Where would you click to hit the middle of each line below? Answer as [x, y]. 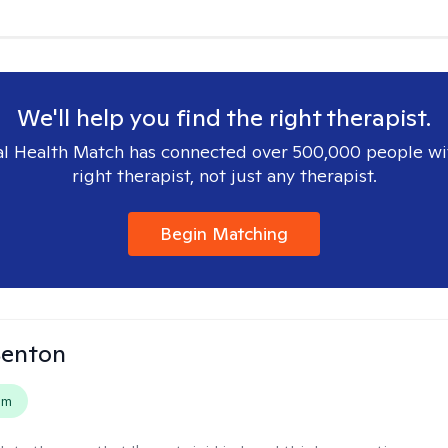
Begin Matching [224, 233]
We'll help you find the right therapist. [224, 117]
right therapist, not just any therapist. [224, 175]
